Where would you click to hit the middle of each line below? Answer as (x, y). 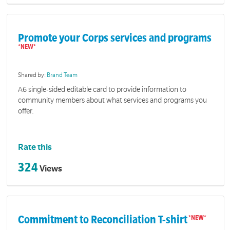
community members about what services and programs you (113, 100)
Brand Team (62, 75)
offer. (26, 111)
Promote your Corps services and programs (115, 38)
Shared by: (33, 75)
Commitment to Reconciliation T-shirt (103, 219)
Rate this (35, 148)
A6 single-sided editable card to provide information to (102, 89)
